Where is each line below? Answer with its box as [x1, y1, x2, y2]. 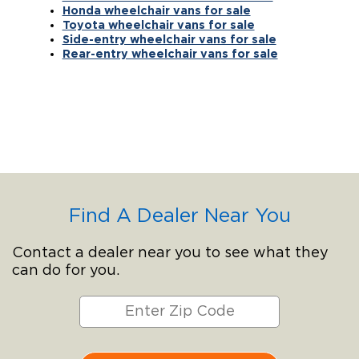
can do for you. [12, 263, 119, 278]
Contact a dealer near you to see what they [12, 245, 329, 260]
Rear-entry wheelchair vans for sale [62, 46, 278, 59]
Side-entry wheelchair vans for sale [62, 32, 276, 45]
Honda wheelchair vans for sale [62, 3, 251, 16]
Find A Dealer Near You [68, 206, 291, 226]
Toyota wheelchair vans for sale [62, 18, 255, 30]
